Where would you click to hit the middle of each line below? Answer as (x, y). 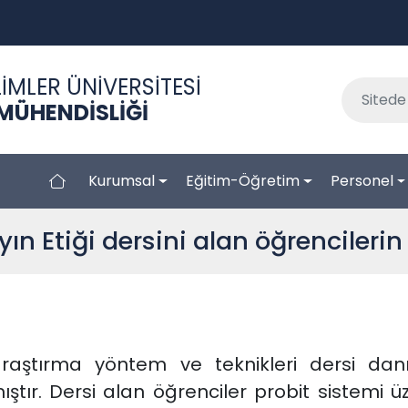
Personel (362, 181)
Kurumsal (122, 181)
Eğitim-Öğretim (242, 181)
